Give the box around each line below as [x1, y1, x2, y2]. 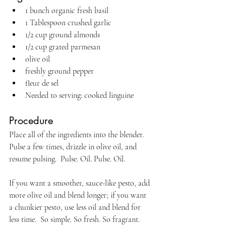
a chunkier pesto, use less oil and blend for [9, 202, 143, 212]
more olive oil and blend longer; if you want [9, 190, 148, 200]
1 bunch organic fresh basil [25, 5, 108, 16]
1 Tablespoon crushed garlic [25, 17, 111, 28]
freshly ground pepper [25, 66, 94, 76]
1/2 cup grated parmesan [25, 41, 100, 52]
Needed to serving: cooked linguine [25, 90, 134, 100]
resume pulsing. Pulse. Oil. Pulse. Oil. [9, 153, 125, 164]
